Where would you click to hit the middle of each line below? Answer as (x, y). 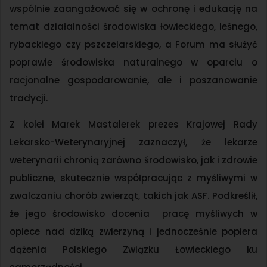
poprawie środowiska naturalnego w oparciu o (133, 62)
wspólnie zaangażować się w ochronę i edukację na (133, 9)
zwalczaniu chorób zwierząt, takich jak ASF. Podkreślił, (133, 196)
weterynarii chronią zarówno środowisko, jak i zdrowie (133, 160)
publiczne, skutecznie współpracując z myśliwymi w (133, 178)
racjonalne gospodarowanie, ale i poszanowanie (133, 80)
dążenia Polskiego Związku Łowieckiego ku (133, 250)
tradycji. (29, 98)
